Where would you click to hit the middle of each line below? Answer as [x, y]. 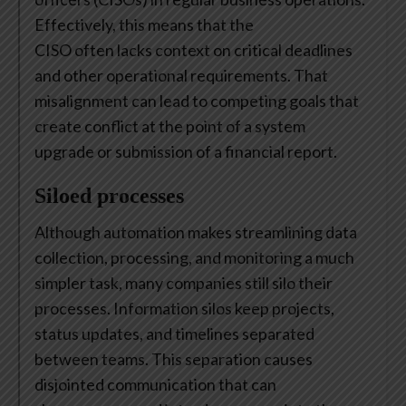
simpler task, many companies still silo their [184, 283]
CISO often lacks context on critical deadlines [193, 50]
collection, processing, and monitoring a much [194, 258]
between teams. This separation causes [174, 359]
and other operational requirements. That [181, 76]
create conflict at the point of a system [170, 126]
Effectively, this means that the [144, 25]
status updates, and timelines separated [174, 334]
